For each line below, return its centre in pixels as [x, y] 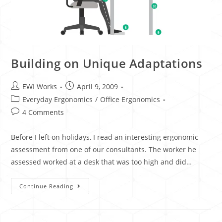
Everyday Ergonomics [58, 100]
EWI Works [40, 87]
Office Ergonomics [130, 100]
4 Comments [43, 112]
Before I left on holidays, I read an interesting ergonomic [105, 137]
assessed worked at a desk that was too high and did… [102, 162]
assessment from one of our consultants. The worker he [104, 150]
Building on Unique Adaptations [107, 63]
